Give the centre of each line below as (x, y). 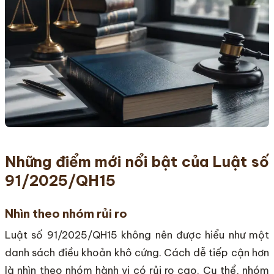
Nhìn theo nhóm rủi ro (66, 213)
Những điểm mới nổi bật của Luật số (137, 161)
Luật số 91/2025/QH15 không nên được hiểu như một (137, 235)
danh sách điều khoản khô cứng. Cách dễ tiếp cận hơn (137, 253)
